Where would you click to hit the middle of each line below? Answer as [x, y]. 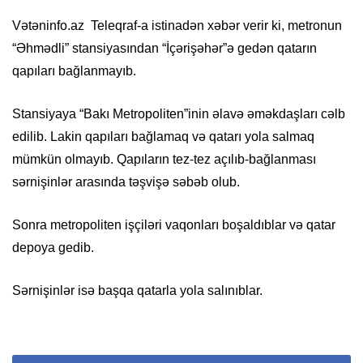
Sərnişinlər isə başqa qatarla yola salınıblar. [137, 291]
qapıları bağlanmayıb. [74, 71]
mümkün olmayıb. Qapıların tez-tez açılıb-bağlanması [164, 160]
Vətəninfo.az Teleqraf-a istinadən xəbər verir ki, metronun [177, 26]
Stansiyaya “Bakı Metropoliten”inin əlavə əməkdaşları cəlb [179, 114]
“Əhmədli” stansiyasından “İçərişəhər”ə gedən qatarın [164, 49]
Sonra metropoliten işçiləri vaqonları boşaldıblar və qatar [174, 225]
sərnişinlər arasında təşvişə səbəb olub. [126, 182]
